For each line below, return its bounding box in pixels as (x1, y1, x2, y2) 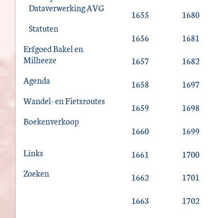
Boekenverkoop (23, 115, 79, 127)
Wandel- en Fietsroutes (23, 94, 105, 107)
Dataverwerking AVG (28, 1, 104, 14)
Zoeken (23, 167, 49, 179)
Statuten (28, 21, 58, 34)
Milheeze (23, 53, 56, 66)
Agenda (23, 74, 50, 87)
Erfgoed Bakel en (23, 42, 83, 54)
